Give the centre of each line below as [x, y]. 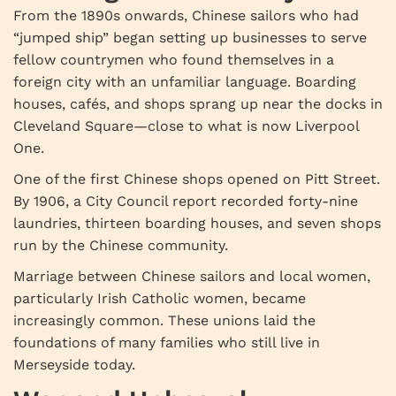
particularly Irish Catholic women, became [160, 299]
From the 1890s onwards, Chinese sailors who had [186, 16]
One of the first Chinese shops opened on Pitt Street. [197, 179]
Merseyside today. [74, 365]
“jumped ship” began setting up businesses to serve [190, 38]
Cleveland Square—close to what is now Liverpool [186, 126]
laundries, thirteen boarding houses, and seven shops [197, 224]
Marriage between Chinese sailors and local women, [192, 277]
